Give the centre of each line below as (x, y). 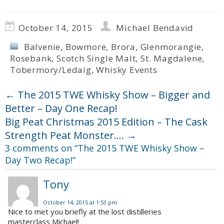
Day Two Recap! (39, 160)
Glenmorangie (171, 47)
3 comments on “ (41, 148)
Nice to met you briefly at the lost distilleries (85, 212)
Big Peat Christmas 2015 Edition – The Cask (106, 122)
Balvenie (42, 47)
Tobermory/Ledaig (51, 70)
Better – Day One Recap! (61, 108)
